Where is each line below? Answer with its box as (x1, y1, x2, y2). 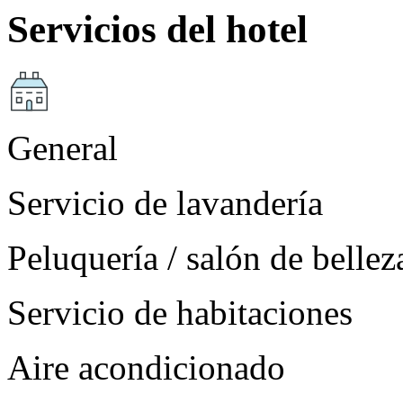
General (7, 128, 118, 167)
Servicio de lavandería (7, 183, 323, 222)
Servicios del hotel (7, 8, 308, 50)
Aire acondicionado (7, 347, 285, 387)
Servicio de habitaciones (7, 292, 353, 332)
